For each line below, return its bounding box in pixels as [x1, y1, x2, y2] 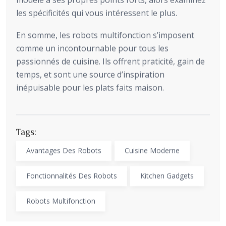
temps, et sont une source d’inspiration [16, 69, 164, 80]
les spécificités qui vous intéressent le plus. [16, 7, 177, 19]
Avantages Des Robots [26, 145, 101, 155]
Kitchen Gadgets [140, 171, 194, 181]
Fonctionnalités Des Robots [26, 171, 117, 181]
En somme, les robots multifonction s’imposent [16, 29, 194, 41]
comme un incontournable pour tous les [16, 42, 168, 54]
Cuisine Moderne [125, 145, 180, 155]
